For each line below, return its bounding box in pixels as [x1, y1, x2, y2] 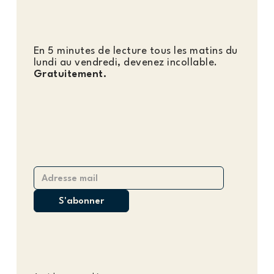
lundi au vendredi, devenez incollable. [33, 57, 218, 68]
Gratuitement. [33, 68, 107, 80]
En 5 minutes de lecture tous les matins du [33, 45, 238, 56]
